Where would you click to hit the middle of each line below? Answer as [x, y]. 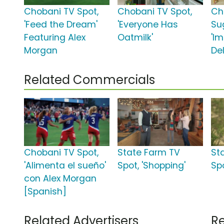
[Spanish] [45, 192]
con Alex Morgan [60, 179]
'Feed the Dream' [61, 25]
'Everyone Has [148, 25]
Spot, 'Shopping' [152, 166]
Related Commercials [89, 80]
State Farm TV [149, 153]
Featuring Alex [55, 38]
